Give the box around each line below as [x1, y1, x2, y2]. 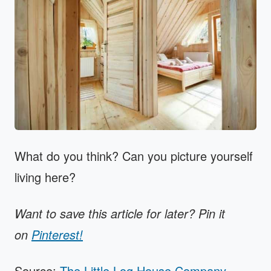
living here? [15, 168, 76, 186]
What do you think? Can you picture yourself [15, 146, 253, 165]
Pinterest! [31, 225, 83, 243]
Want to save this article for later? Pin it [15, 204, 225, 222]
